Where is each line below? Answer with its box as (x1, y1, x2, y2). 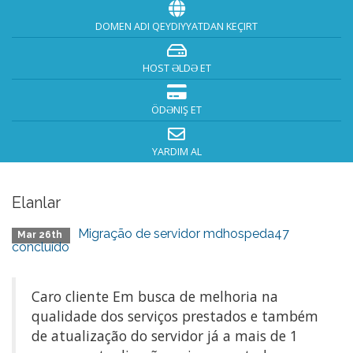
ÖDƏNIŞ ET (151, 103, 202, 117)
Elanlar (12, 193, 61, 212)
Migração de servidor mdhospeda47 (78, 226, 290, 241)
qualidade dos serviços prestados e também (32, 307, 318, 325)
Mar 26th (17, 229, 65, 240)
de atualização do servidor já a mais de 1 (32, 326, 298, 345)
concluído (12, 240, 69, 255)
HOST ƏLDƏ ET (142, 61, 211, 75)
